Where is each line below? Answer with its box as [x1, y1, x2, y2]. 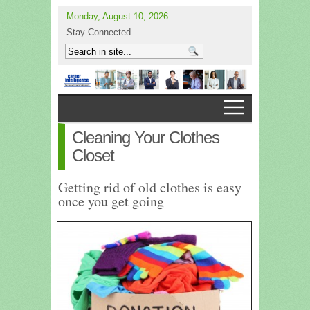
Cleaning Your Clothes [72, 127, 219, 147]
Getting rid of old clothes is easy [58, 177, 241, 197]
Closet [72, 145, 114, 165]
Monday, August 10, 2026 [66, 11, 168, 21]
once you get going [58, 191, 164, 210]
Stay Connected [66, 27, 131, 37]
